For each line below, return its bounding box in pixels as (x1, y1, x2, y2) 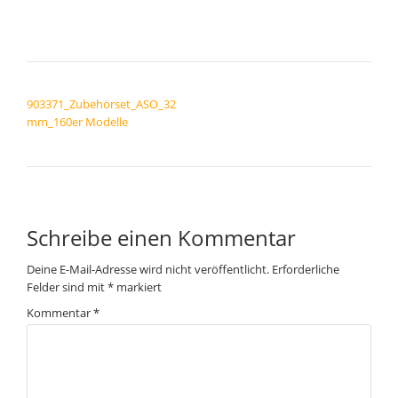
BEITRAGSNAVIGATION (26, 75, 195, 96)
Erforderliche (272, 261, 339, 277)
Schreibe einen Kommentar (27, 223, 296, 252)
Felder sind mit (27, 279, 107, 295)
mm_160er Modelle (27, 114, 128, 130)
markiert (114, 279, 162, 295)
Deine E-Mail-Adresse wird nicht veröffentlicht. (27, 261, 269, 277)
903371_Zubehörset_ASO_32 (27, 96, 176, 112)
